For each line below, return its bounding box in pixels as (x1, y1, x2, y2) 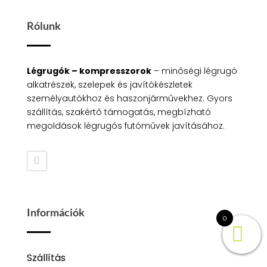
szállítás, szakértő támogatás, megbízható (26, 106, 211, 118)
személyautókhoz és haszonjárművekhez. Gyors (26, 92, 232, 104)
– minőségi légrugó (151, 65, 237, 77)
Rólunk (26, 19, 61, 32)
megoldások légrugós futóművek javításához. (26, 120, 225, 132)
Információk (26, 206, 85, 219)
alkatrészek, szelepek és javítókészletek (26, 79, 193, 91)
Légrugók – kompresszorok (26, 65, 151, 77)
